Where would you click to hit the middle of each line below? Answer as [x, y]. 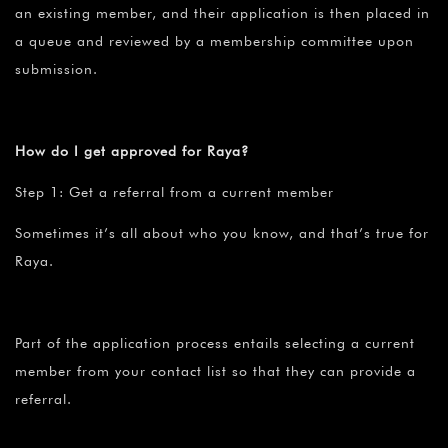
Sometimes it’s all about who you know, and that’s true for [222, 232]
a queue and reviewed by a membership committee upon [214, 40]
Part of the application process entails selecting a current [215, 342]
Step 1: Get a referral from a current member [174, 191]
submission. [56, 68]
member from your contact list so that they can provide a [215, 370]
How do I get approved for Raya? [132, 150]
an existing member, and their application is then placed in [222, 12]
